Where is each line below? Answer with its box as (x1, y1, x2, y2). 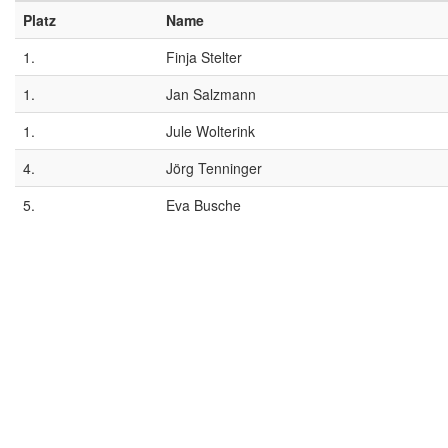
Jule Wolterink (166, 121, 255, 141)
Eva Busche (166, 195, 241, 215)
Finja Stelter (166, 47, 242, 67)
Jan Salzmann (166, 84, 256, 104)
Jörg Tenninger (166, 158, 262, 178)
